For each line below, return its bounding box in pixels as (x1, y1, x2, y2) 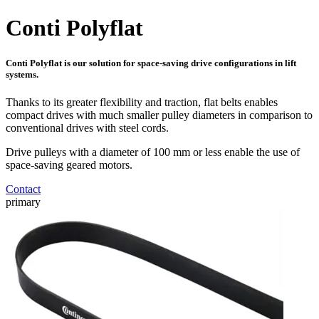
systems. (6, 68, 38, 80)
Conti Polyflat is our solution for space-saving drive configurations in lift (6, 57, 296, 68)
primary (6, 195, 41, 208)
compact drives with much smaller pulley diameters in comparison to (6, 108, 313, 121)
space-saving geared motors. (6, 158, 132, 171)
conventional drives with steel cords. (6, 121, 169, 134)
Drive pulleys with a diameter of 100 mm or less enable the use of (6, 145, 300, 158)
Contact (6, 182, 41, 195)
